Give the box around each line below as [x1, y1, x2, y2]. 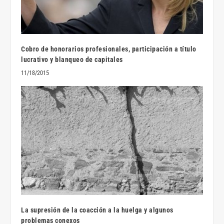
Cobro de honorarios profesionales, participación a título [21, 45, 196, 53]
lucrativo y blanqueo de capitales [21, 55, 123, 64]
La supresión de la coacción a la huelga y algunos [21, 206, 173, 214]
